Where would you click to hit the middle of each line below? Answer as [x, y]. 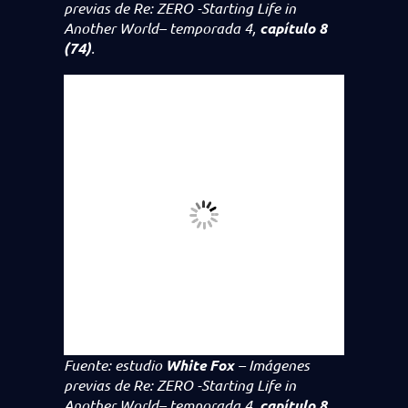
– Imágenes [274, 365]
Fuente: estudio [115, 365]
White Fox [202, 365]
